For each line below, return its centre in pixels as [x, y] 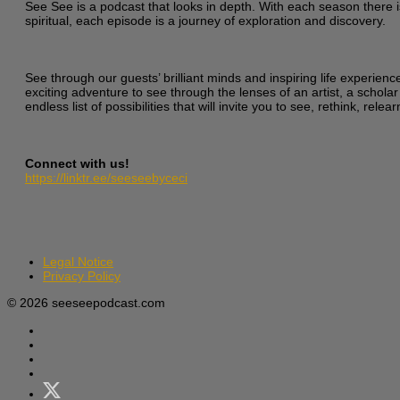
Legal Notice [78, 262]
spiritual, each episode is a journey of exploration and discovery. [205, 20]
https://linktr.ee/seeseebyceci [106, 178]
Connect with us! [77, 164]
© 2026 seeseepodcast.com [86, 303]
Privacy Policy [82, 276]
